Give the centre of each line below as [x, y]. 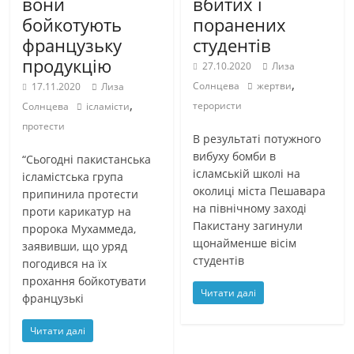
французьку [72, 45]
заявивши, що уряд [75, 246]
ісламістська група [73, 176]
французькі [53, 298]
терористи [218, 105]
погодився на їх [65, 263]
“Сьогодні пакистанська [87, 159]
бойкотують [72, 24]
